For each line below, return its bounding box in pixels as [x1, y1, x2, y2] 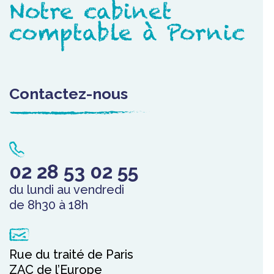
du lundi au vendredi [9, 182, 124, 197]
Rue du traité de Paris [9, 246, 133, 262]
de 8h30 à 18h [9, 197, 88, 212]
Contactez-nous [9, 84, 128, 103]
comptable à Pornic [9, 18, 245, 46]
